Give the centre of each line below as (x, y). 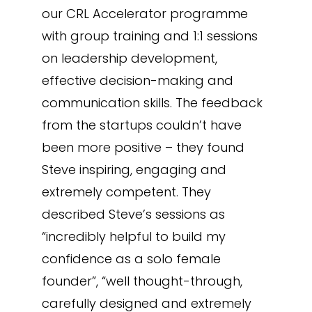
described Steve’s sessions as (133, 214)
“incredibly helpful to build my (133, 236)
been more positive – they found (143, 147)
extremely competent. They (126, 192)
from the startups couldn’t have (141, 125)
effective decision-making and (137, 80)
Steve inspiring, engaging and (134, 170)
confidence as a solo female (131, 259)
